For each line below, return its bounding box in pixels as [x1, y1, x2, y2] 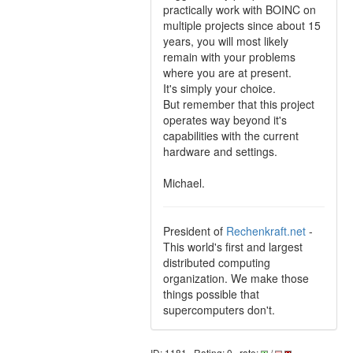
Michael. [163, 175, 205, 191]
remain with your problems [163, 49, 295, 65]
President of [163, 223, 226, 239]
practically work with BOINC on [163, 2, 316, 17]
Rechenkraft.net [226, 223, 306, 239]
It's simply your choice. [163, 80, 276, 96]
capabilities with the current [163, 128, 299, 143]
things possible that [163, 286, 259, 302]
